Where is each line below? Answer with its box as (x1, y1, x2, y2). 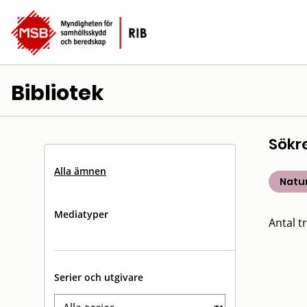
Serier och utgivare (54, 271, 143, 284)
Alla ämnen (54, 164, 106, 177)
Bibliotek (11, 79, 104, 108)
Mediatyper (54, 208, 108, 221)
